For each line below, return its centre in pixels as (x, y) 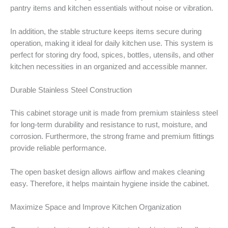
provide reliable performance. (58, 148)
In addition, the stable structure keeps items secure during (106, 32)
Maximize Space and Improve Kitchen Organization (96, 207)
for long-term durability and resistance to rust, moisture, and (109, 125)
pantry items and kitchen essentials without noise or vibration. (112, 8)
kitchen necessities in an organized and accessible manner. (109, 67)
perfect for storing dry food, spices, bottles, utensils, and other (112, 55)
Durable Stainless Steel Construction (71, 90)
